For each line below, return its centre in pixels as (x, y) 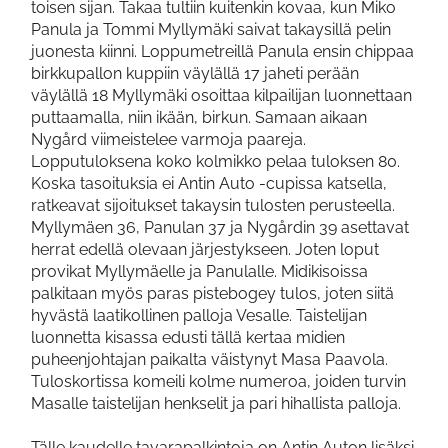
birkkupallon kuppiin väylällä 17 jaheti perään (195, 74)
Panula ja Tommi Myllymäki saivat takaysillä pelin (211, 30)
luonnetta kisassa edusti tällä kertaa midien (188, 338)
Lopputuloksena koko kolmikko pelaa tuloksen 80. (215, 162)
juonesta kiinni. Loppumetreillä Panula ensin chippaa (222, 52)
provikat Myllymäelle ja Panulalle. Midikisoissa (199, 272)
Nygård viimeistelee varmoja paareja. (168, 140)
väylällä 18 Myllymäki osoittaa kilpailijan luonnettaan (221, 96)
